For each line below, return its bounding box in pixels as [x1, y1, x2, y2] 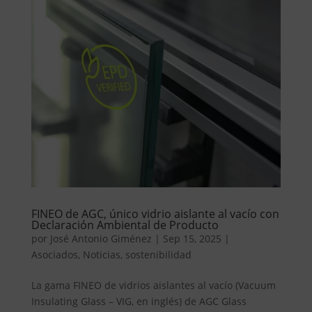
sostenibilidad [125, 247, 192, 261]
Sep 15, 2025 [162, 231, 221, 245]
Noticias [82, 247, 120, 261]
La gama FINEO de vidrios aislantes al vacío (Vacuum [31, 278, 276, 292]
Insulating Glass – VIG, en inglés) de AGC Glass [31, 294, 247, 308]
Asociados [31, 247, 78, 261]
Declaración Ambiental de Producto [31, 217, 219, 233]
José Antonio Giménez [49, 231, 152, 245]
